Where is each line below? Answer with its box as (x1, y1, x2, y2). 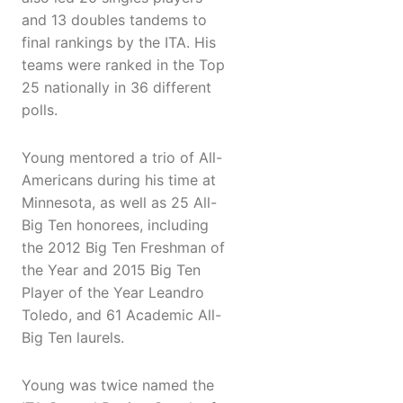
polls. (22, 101, 58, 120)
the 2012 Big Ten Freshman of (22, 238, 225, 257)
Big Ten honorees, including (22, 216, 209, 235)
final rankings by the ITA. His (22, 33, 216, 52)
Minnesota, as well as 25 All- (22, 193, 217, 212)
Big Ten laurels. (22, 328, 124, 347)
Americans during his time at (22, 171, 216, 190)
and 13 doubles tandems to (22, 11, 207, 30)
